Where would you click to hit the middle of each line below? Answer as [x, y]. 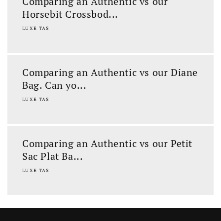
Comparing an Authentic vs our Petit [108, 143]
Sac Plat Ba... [53, 156]
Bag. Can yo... [55, 85]
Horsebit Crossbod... [71, 14]
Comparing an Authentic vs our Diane [110, 72]
